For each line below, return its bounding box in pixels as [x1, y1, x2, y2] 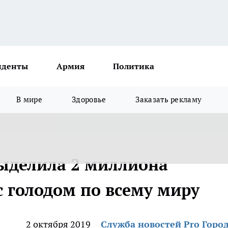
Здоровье [72, 95, 106, 104]
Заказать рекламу [135, 95, 202, 104]
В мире [16, 95, 43, 104]
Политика [113, 61, 154, 71]
